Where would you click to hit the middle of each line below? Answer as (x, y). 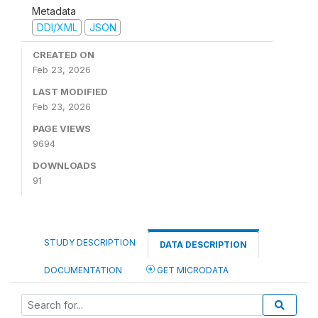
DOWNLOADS (65, 165)
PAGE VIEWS (62, 128)
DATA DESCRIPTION (203, 245)
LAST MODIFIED (70, 92)
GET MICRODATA (192, 270)
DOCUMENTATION (83, 270)
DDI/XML (57, 27)
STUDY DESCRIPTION (90, 242)
